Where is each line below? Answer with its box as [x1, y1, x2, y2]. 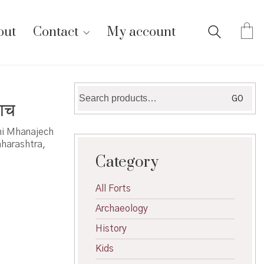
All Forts [95, 184, 131, 193]
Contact [33, 24, 78, 40]
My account [107, 24, 176, 40]
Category [95, 153, 159, 172]
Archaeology [95, 204, 148, 213]
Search [77, 87, 107, 96]
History [95, 224, 127, 233]
